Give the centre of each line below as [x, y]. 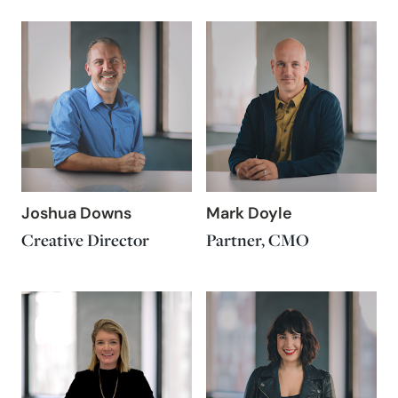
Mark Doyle [249, 215]
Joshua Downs [76, 215]
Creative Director [85, 240]
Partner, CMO [258, 240]
